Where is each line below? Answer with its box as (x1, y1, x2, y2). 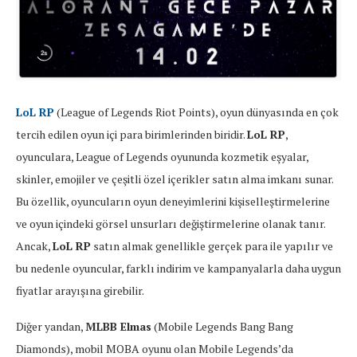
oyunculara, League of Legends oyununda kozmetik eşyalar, (16, 149, 308, 165)
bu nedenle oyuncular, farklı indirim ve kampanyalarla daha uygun (16, 261, 341, 277)
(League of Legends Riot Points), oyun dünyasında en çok (57, 104, 339, 120)
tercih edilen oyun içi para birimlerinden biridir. (16, 127, 247, 143)
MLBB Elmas (85, 319, 151, 335)
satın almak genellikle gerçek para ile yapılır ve (91, 238, 333, 254)
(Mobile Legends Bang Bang (151, 319, 293, 335)
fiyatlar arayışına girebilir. (16, 283, 144, 299)
